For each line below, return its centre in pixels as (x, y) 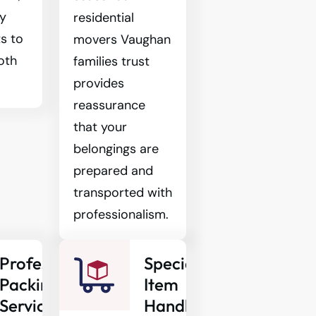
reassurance (109, 105)
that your (100, 127)
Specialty (178, 263)
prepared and (113, 171)
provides (98, 83)
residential (103, 18)
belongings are (116, 149)
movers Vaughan (122, 39)
